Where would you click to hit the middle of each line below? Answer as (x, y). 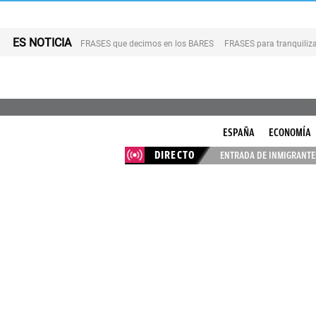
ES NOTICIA (42, 42)
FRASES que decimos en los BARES (147, 43)
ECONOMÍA (290, 133)
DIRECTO (175, 156)
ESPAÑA (239, 133)
